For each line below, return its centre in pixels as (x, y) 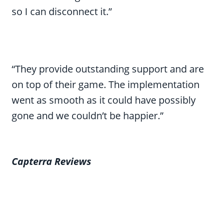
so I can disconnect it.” (62, 12)
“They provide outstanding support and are (108, 69)
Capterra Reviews (51, 162)
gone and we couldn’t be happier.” (88, 116)
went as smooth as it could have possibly (104, 100)
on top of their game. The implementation (106, 85)
